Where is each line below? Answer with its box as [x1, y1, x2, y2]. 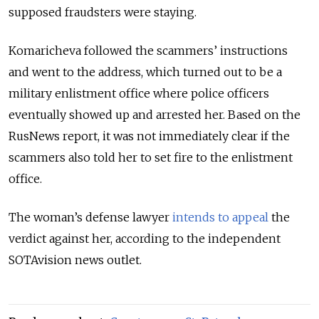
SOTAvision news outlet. [9, 252, 142, 267]
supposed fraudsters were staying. [9, 4, 197, 19]
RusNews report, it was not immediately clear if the [9, 128, 290, 143]
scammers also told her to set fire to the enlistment [9, 150, 293, 164]
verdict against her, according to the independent [9, 231, 281, 246]
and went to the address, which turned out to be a [9, 64, 282, 79]
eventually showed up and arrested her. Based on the [9, 107, 300, 122]
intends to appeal [172, 209, 268, 224]
